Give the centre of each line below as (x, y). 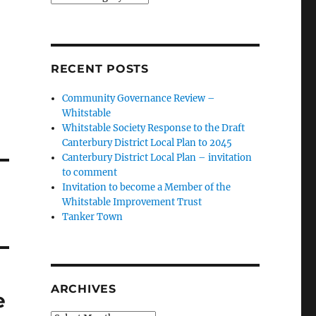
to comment (90, 172)
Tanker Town (93, 217)
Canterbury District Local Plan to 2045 (147, 143)
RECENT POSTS (99, 69)
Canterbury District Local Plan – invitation (157, 158)
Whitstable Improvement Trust (132, 202)
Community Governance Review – (139, 98)
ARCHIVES (83, 289)
